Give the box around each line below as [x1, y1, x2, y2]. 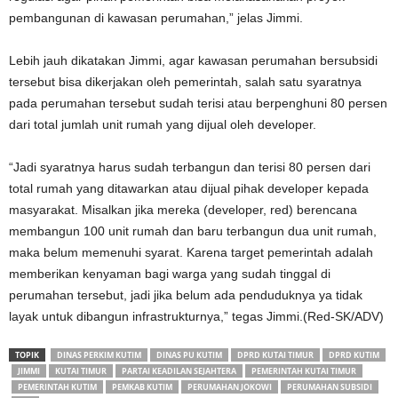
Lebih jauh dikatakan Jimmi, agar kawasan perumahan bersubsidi [9, 52, 378, 68]
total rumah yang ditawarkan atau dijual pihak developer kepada [9, 180, 369, 195]
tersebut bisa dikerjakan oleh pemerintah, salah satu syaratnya [9, 74, 362, 89]
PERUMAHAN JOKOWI [187, 380, 272, 393]
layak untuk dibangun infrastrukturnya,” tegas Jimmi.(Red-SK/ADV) [9, 308, 384, 323]
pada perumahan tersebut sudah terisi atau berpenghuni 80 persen [9, 95, 387, 110]
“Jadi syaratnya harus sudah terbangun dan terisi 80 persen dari [9, 159, 370, 174]
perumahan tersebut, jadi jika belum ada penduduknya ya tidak [9, 287, 362, 302]
